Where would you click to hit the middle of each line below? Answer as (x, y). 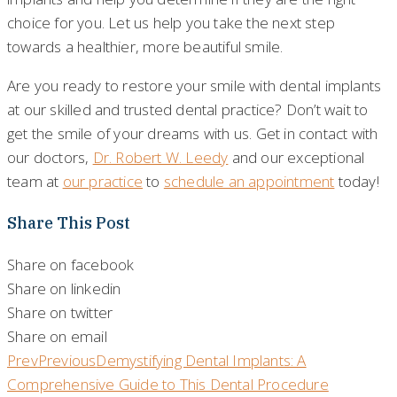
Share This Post (69, 222)
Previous (67, 360)
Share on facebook (71, 264)
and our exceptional (296, 157)
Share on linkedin (64, 288)
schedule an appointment (249, 181)
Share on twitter (60, 312)
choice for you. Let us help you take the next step (171, 22)
